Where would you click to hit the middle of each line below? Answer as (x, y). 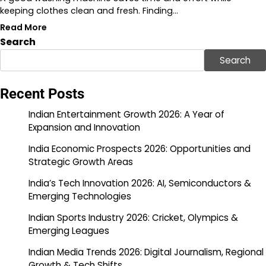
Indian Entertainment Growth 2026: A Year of (126, 115)
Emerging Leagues (69, 231)
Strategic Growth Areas (81, 162)
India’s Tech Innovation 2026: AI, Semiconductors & (140, 183)
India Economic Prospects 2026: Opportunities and (140, 149)
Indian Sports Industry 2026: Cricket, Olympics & (133, 218)
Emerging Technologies (80, 197)
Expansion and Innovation (84, 128)
